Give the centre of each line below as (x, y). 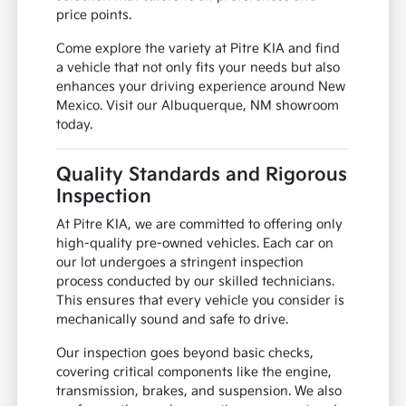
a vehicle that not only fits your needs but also (198, 68)
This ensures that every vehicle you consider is (201, 301)
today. (75, 125)
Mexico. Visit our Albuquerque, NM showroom (198, 106)
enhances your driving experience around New (201, 87)
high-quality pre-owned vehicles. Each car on (195, 244)
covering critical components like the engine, (194, 372)
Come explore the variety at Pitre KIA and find (198, 49)
